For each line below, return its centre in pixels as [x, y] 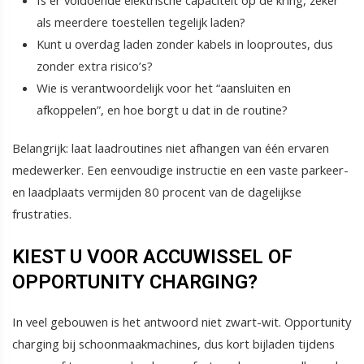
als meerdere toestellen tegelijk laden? [141, 22]
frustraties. [42, 214]
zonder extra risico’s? [95, 66]
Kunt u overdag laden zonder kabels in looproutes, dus [185, 44]
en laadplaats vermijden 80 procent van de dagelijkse [157, 192]
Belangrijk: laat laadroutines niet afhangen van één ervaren [171, 148]
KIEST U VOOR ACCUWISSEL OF [152, 257]
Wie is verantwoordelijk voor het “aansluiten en [164, 88]
